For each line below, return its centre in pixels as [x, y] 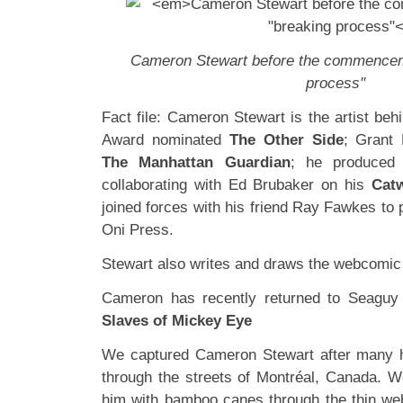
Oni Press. [138, 230]
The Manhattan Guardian [196, 162]
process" [336, 83]
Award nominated [166, 140]
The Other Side [286, 140]
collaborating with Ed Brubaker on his [237, 185]
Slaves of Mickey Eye [177, 321]
